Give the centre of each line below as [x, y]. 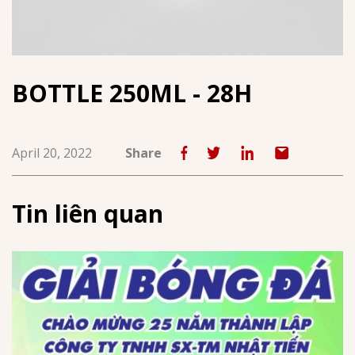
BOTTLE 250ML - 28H [132, 93]
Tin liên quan [88, 213]
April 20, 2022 [52, 153]
